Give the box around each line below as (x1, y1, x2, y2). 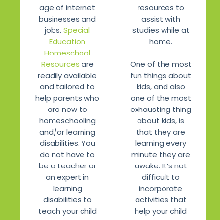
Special (63, 25, 90, 36)
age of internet (39, 2, 95, 13)
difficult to (141, 171, 180, 182)
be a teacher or (38, 161, 96, 171)
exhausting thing (130, 104, 191, 114)
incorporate (139, 183, 182, 193)
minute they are (131, 149, 190, 160)
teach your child (38, 206, 97, 217)
